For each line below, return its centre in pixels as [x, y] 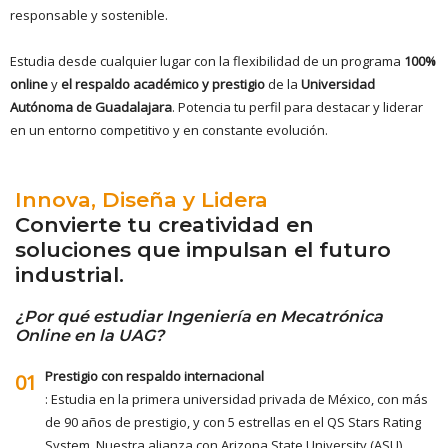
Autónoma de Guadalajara [91, 106]
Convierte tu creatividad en [164, 224]
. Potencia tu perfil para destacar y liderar [297, 106]
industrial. [69, 274]
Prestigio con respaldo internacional [154, 375]
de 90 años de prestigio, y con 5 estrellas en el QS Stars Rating [233, 421]
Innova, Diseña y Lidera [141, 199]
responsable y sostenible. [89, 14]
